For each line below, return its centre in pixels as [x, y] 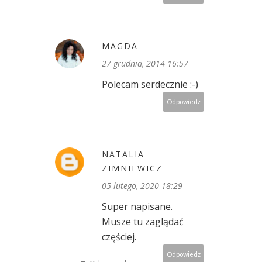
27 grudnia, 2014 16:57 [145, 64]
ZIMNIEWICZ [132, 168]
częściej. [119, 237]
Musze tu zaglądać [143, 222]
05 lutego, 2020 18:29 [142, 186]
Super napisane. [137, 207]
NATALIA [123, 154]
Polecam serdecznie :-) [150, 85]
